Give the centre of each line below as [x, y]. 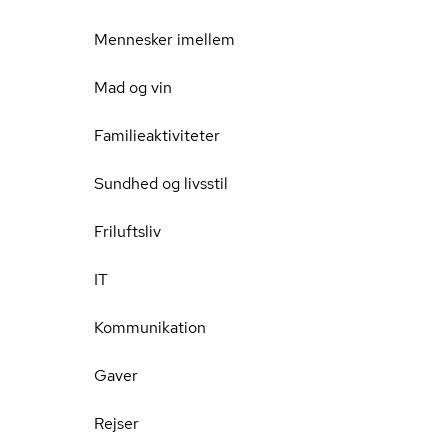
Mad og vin [133, 87]
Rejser [116, 423]
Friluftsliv [127, 231]
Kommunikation [150, 327]
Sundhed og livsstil [161, 183]
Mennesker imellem [164, 39]
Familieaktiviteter [157, 135]
